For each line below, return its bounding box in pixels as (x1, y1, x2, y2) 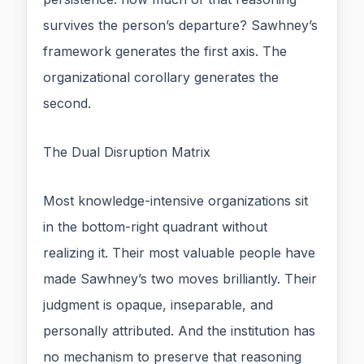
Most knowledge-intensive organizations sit (43, 193, 308, 210)
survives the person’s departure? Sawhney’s (43, 17, 318, 34)
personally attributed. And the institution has (43, 323, 315, 340)
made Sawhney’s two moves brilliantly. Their (43, 271, 317, 288)
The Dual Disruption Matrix (43, 144, 210, 161)
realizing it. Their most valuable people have (43, 245, 315, 262)
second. (43, 95, 91, 112)
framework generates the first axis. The (43, 43, 287, 60)
